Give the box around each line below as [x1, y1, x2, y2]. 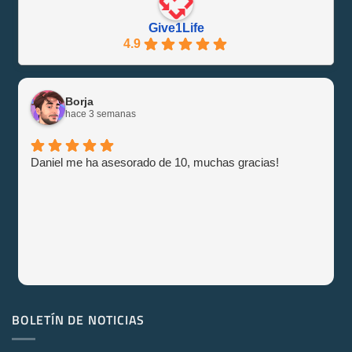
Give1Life [148, 20, 204, 35]
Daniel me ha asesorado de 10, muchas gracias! [31, 155, 279, 169]
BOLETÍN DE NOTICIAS [12, 310, 145, 329]
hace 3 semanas [65, 108, 136, 119]
